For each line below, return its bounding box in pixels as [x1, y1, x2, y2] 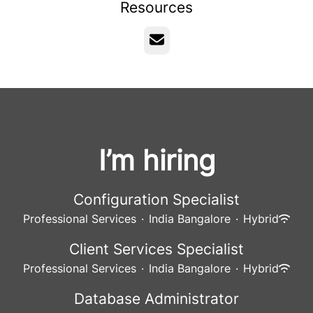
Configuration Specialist [73, 191, 240, 208]
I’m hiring [98, 143, 215, 177]
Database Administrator [74, 290, 239, 307]
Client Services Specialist [69, 240, 244, 258]
